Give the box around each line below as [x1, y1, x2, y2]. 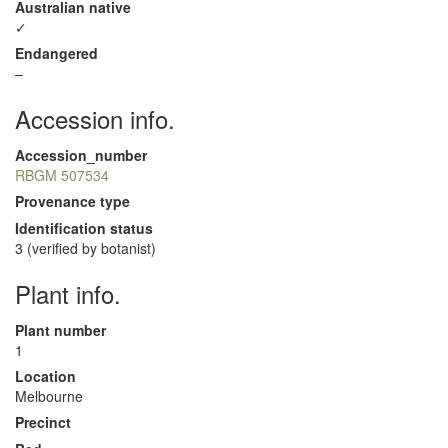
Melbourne [15, 386, 83, 406]
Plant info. [15, 276, 121, 311]
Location [15, 366, 76, 386]
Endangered [15, 43, 98, 63]
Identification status [15, 218, 153, 238]
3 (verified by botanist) [15, 238, 156, 258]
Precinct [15, 412, 71, 432]
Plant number [15, 320, 106, 340]
